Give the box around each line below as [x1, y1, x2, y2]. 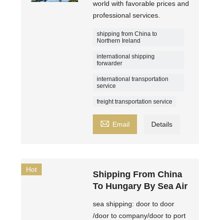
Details [151, 120, 173, 128]
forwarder [97, 60, 123, 67]
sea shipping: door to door [93, 200, 175, 208]
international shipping [97, 53, 155, 60]
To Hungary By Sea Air [93, 181, 188, 191]
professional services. [93, 11, 161, 19]
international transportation [97, 76, 169, 82]
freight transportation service [97, 98, 173, 105]
